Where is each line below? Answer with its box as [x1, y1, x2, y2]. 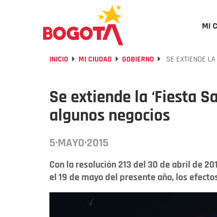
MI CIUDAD [78, 54, 112, 64]
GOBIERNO [122, 54, 154, 64]
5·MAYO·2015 [49, 136, 108, 150]
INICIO [49, 54, 68, 64]
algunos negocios [49, 105, 170, 126]
